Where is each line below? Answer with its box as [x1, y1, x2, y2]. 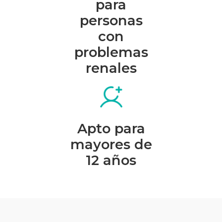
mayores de [70, 136, 152, 153]
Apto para [77, 120, 145, 137]
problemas [74, 44, 148, 60]
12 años [86, 152, 136, 168]
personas [79, 12, 143, 29]
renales [85, 59, 137, 76]
